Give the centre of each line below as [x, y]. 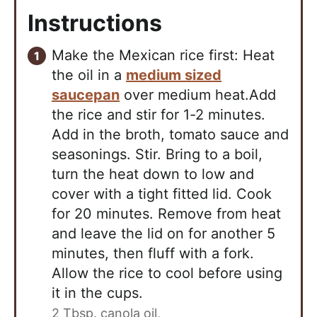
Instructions [97, 23]
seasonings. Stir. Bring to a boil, [157, 155]
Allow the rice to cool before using [167, 273]
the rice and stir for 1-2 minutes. [158, 115]
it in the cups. [97, 293]
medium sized [174, 75]
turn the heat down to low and [153, 174]
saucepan [86, 95]
